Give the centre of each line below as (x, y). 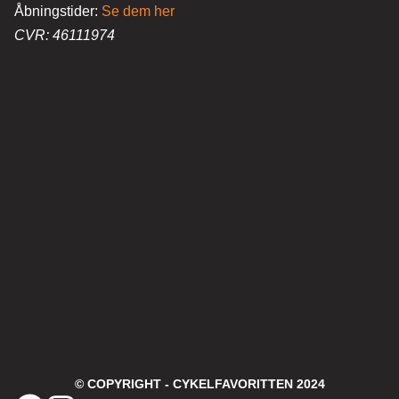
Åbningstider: (58, 11)
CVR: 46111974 (65, 35)
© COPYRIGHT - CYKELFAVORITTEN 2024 (199, 383)
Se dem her (138, 11)
